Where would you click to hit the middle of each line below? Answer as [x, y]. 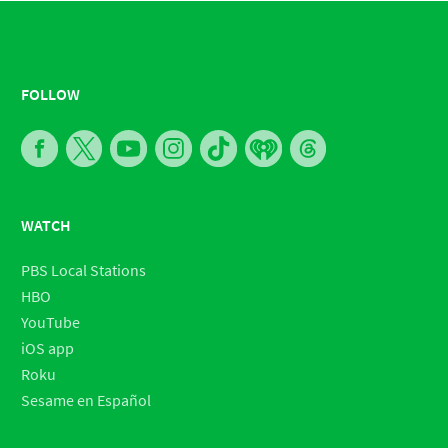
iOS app [47, 347]
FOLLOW [50, 94]
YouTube [50, 321]
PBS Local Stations [83, 269]
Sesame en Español [85, 399]
